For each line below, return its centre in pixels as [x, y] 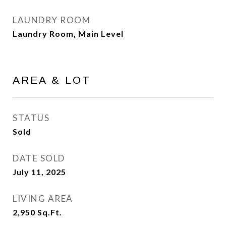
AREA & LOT [52, 80]
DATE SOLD [39, 158]
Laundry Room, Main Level [68, 34]
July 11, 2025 [39, 172]
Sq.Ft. [50, 212]
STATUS [31, 118]
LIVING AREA [43, 199]
